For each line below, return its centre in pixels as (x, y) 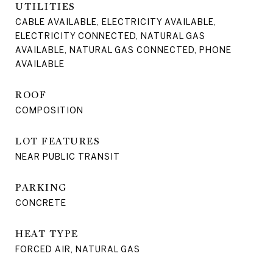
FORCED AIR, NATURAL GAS (78, 249)
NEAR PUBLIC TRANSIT (68, 156)
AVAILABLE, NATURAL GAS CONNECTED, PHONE (123, 50)
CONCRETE (41, 203)
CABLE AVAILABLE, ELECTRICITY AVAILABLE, (116, 22)
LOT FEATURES (58, 141)
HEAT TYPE (47, 234)
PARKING (41, 187)
